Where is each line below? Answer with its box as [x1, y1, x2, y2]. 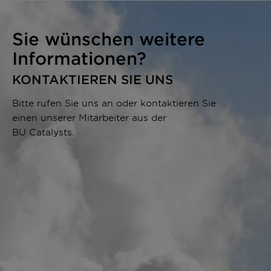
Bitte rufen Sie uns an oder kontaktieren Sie [12, 96, 216, 108]
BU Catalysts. [12, 125, 74, 137]
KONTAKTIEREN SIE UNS [12, 71, 173, 87]
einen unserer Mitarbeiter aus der [12, 111, 166, 123]
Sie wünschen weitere [12, 28, 205, 48]
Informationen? [12, 48, 146, 68]
